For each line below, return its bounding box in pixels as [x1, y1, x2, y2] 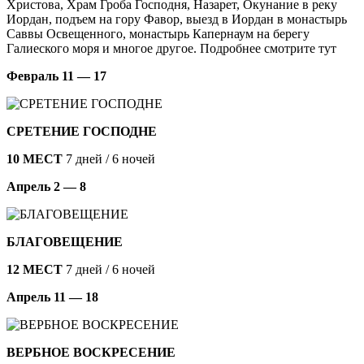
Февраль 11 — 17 [6, 68, 106, 83]
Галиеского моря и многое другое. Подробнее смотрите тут [6, 41, 336, 55]
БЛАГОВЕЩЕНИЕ [6, 234, 123, 249]
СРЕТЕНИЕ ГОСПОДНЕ [6, 123, 157, 138]
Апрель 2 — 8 [6, 179, 86, 193]
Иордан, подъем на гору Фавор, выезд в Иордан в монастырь [6, 11, 347, 26]
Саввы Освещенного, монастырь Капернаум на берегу [6, 26, 310, 41]
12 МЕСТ [6, 262, 63, 276]
